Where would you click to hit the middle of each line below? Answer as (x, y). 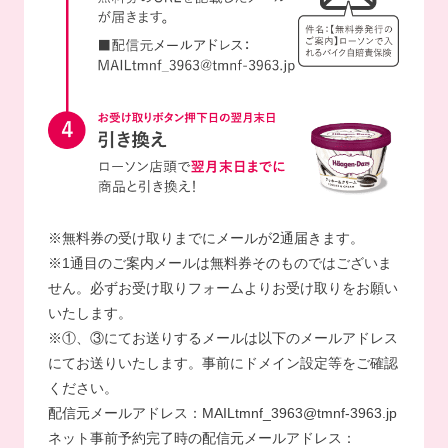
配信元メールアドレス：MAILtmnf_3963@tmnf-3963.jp (222, 413)
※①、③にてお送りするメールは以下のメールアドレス (222, 338)
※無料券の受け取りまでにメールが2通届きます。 (205, 238)
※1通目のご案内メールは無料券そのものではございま (219, 263)
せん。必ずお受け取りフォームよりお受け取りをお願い (222, 288)
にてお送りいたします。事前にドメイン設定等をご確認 (222, 363)
